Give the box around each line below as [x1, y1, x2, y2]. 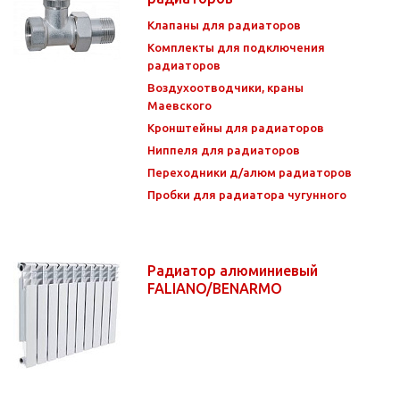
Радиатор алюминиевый [147, 262, 318, 279]
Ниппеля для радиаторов [147, 143, 300, 156]
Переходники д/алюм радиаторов [147, 165, 352, 179]
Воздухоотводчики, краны [147, 80, 304, 94]
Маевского [147, 98, 212, 112]
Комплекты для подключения [147, 40, 325, 54]
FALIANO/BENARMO [147, 279, 286, 296]
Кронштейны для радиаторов [147, 121, 324, 134]
